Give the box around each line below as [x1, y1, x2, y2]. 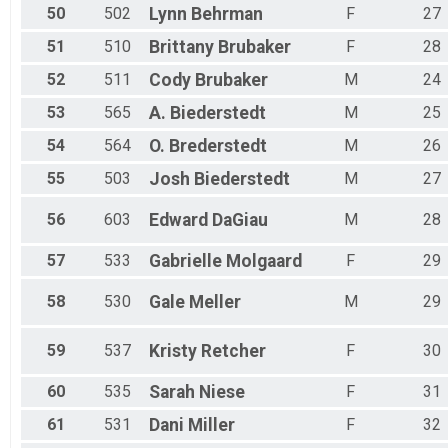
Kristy [149, 341, 197, 362]
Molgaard [226, 251, 302, 272]
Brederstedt [169, 136, 267, 157]
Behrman [191, 4, 263, 25]
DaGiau [212, 210, 268, 231]
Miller [188, 415, 235, 436]
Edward [149, 210, 208, 231]
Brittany [149, 37, 214, 58]
